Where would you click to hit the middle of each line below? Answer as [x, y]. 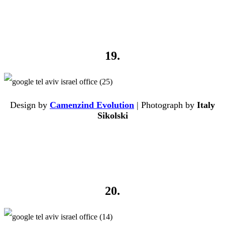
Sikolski [113, 116]
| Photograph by [165, 105]
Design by [30, 105]
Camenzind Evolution [92, 105]
